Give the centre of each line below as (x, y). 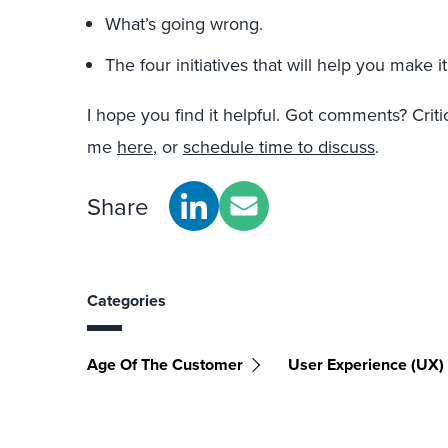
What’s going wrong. (184, 23)
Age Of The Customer (165, 364)
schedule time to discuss (279, 146)
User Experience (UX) (366, 364)
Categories (126, 300)
